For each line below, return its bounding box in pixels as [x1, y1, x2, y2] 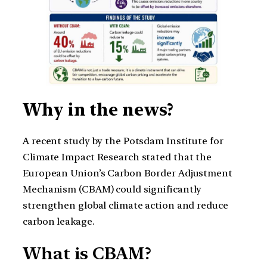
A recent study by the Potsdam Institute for [23, 135, 223, 147]
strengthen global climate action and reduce [23, 200, 228, 212]
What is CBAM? [23, 243, 151, 263]
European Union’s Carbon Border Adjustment [23, 167, 232, 179]
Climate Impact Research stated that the [23, 151, 212, 163]
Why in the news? [23, 99, 174, 120]
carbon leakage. [23, 216, 95, 228]
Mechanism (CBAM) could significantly [23, 184, 202, 195]
